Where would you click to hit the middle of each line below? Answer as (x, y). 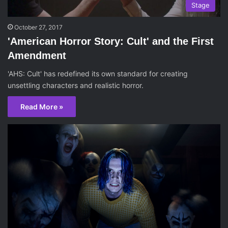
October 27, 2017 (38, 27)
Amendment (37, 55)
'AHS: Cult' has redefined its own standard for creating (98, 73)
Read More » (42, 106)
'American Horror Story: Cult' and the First (111, 41)
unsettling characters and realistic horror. (76, 85)
